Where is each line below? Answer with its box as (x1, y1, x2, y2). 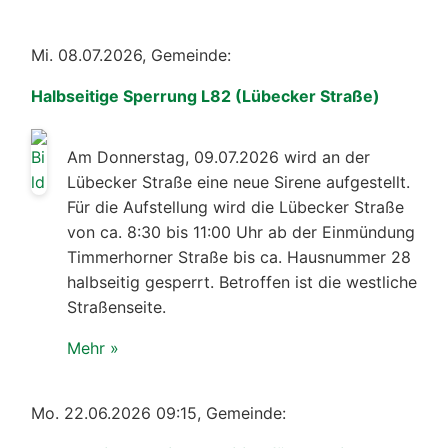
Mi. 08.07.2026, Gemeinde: (31, 44, 231, 65)
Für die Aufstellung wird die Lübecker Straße (67, 196, 404, 217)
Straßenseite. (67, 296, 166, 317)
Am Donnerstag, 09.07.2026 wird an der (67, 146, 370, 167)
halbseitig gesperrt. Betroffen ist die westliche (67, 271, 417, 292)
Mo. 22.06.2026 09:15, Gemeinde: (31, 402, 286, 423)
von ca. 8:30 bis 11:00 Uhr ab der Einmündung (67, 221, 415, 242)
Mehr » (67, 337, 119, 358)
